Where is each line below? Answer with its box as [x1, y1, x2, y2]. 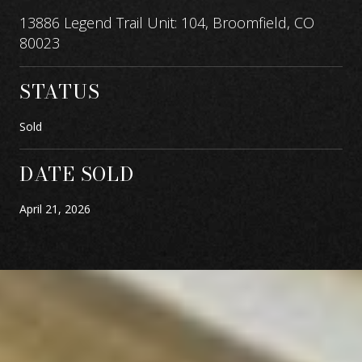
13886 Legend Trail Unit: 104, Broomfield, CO [19, 12, 314, 32]
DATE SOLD [19, 158, 134, 189]
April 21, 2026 [19, 200, 90, 217]
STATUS [19, 76, 100, 107]
